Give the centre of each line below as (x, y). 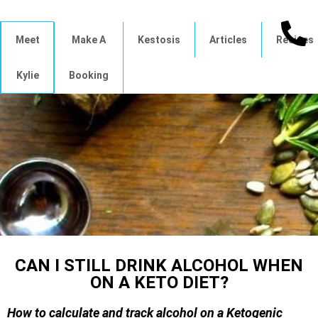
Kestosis (159, 40)
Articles (228, 40)
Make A (89, 40)
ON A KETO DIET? (159, 283)
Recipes (295, 40)
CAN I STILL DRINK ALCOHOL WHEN (159, 265)
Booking (89, 75)
